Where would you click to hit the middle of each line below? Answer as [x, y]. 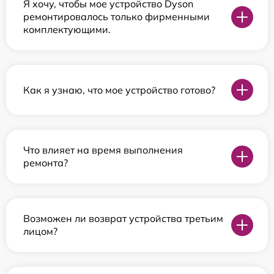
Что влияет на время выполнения [103, 150]
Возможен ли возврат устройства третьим [123, 219]
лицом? [40, 231]
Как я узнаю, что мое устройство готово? [119, 90]
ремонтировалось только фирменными [117, 17]
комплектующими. [67, 30]
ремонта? [46, 163]
